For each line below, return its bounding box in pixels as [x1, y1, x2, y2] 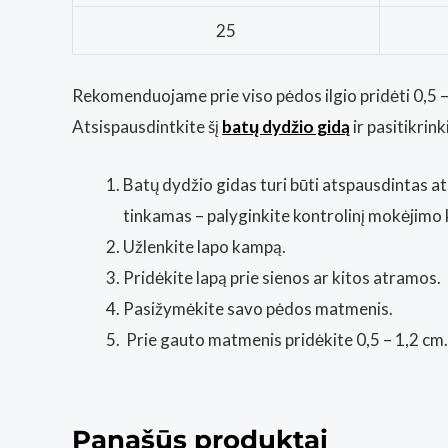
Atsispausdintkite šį [72, 116, 222, 138]
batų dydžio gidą [222, 116, 350, 138]
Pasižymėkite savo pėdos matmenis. [123, 298, 393, 320]
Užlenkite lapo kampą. [123, 236, 286, 258]
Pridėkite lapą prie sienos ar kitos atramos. [123, 267, 441, 289]
